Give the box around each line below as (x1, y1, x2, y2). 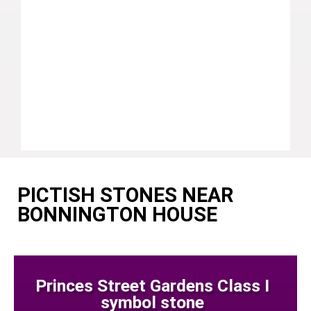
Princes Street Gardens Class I (35, 276, 269, 296)
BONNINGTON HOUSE (17, 203, 217, 227)
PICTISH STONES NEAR (17, 183, 233, 208)
